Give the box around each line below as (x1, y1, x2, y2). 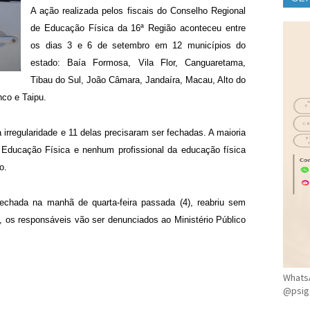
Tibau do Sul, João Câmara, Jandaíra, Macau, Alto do (30, 75, 246, 86)
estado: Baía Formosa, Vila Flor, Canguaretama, (30, 57, 246, 69)
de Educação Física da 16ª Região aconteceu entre (30, 23, 246, 34)
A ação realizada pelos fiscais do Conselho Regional (30, 6, 246, 17)
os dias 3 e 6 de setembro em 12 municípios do (30, 40, 246, 51)
